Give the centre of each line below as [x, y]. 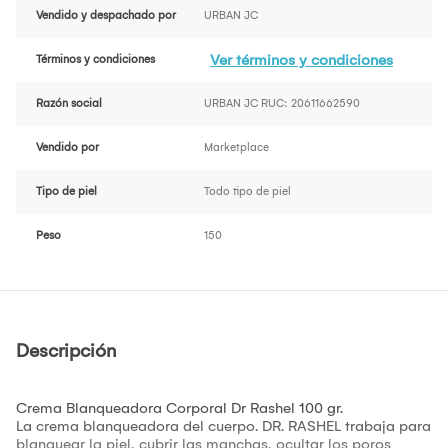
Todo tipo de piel [247, 192]
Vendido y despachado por [106, 16]
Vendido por [67, 148]
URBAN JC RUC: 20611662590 [282, 104]
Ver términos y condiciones [301, 60]
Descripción [66, 351]
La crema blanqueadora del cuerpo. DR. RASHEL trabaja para [223, 426]
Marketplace [236, 148]
